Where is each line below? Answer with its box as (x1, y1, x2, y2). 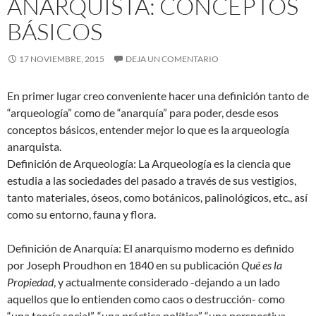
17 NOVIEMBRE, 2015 (19, 53, 104, 64)
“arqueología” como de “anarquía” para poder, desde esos (7, 105, 279, 119)
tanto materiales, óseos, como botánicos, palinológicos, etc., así (7, 190, 308, 204)
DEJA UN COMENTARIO (126, 53, 219, 64)
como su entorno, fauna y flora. (7, 207, 156, 221)
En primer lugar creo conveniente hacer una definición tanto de (7, 88, 309, 102)
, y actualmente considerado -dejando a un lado (54, 274, 280, 288)
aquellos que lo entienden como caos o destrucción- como (7, 291, 285, 305)
